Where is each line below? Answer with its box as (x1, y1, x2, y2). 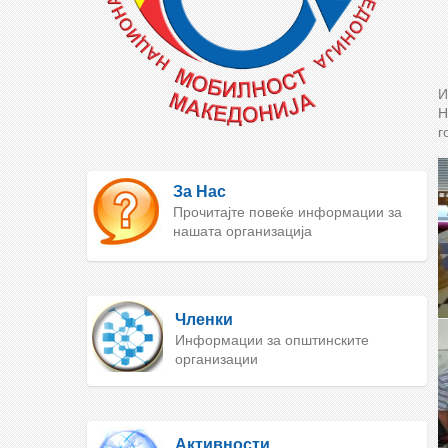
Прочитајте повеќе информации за (173, 204, 402, 220)
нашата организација (173, 223, 312, 239)
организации (175, 351, 258, 367)
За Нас (173, 183, 226, 200)
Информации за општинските (175, 332, 369, 348)
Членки (175, 311, 233, 328)
